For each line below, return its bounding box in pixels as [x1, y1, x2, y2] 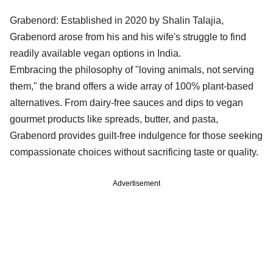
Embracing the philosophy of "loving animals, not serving [10, 64, 254, 75]
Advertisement [113, 179, 160, 188]
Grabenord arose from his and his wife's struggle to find [10, 31, 246, 42]
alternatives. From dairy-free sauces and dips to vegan [10, 97, 243, 108]
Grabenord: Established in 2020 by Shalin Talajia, [10, 15, 224, 26]
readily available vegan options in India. [10, 48, 183, 58]
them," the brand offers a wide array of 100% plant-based [10, 80, 253, 91]
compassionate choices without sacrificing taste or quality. [10, 146, 258, 157]
